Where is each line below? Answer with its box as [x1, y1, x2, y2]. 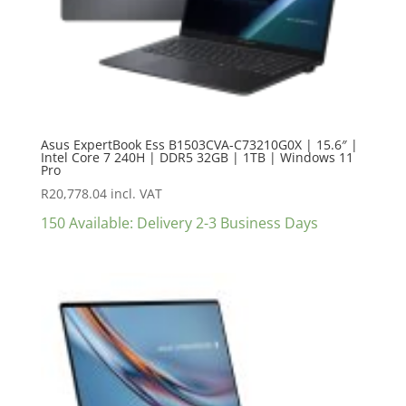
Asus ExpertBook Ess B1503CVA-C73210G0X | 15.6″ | [40, 136, 358, 154]
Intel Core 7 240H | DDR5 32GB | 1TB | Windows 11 [40, 149, 353, 167]
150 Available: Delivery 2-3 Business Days [40, 213, 318, 234]
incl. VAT [110, 185, 162, 203]
